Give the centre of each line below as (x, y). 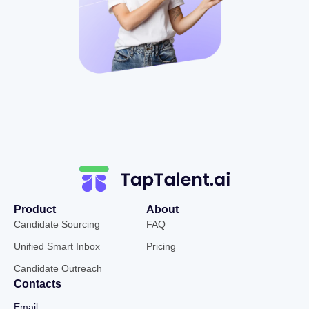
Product (35, 209)
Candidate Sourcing (57, 224)
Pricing (161, 246)
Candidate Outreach (58, 268)
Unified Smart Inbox (57, 246)
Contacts (38, 283)
